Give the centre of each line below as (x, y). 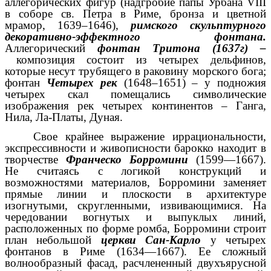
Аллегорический (51, 48)
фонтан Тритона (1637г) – (182, 48)
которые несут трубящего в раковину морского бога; (135, 71)
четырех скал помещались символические (135, 94)
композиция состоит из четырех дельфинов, (135, 59)
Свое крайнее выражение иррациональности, (150, 136)
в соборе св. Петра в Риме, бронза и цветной (135, 13)
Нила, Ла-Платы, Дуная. (64, 117)
